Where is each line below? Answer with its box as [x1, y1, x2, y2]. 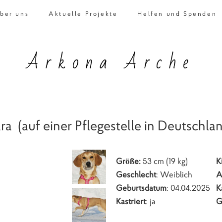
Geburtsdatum [116, 182, 166, 194]
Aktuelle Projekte [49, 9, 118, 18]
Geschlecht [116, 169, 156, 180]
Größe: [116, 156, 143, 167]
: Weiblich [156, 169, 192, 180]
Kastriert [116, 196, 146, 207]
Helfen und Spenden [137, 9, 217, 18]
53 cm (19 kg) [143, 156, 188, 167]
